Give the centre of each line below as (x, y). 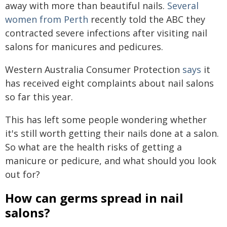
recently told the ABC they (147, 19)
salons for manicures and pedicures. (84, 47)
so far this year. (39, 97)
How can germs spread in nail (94, 198)
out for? (23, 174)
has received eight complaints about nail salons (109, 83)
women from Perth (47, 19)
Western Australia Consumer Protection (94, 69)
